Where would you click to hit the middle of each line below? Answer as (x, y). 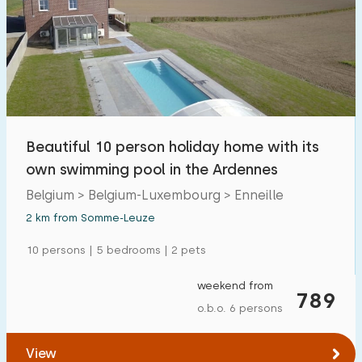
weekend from (235, 286)
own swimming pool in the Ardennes (152, 169)
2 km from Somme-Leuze (90, 218)
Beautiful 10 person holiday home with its (173, 147)
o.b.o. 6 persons (240, 308)
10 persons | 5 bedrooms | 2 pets (116, 250)
